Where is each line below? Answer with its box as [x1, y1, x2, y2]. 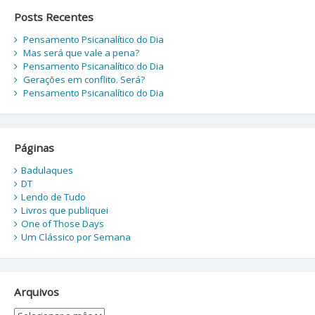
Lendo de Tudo [20, 191, 86, 204]
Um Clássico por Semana [20, 231, 131, 244]
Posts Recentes [13, 9, 94, 24]
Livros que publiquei [20, 204, 108, 217]
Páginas [13, 140, 54, 155]
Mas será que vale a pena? [22, 46, 139, 60]
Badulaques [20, 164, 73, 177]
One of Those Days [20, 217, 104, 231]
